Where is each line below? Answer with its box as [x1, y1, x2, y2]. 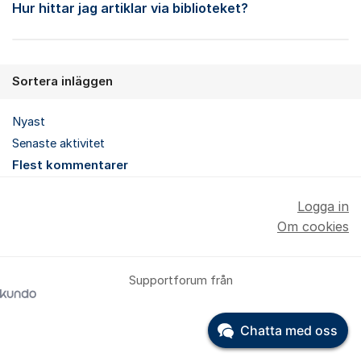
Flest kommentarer [12, 158, 128, 172]
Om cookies [277, 218, 349, 234]
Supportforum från [128, 273, 233, 288]
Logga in [297, 198, 349, 214]
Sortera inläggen [12, 74, 113, 89]
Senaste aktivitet [12, 136, 105, 151]
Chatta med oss [240, 322, 338, 338]
